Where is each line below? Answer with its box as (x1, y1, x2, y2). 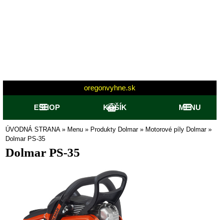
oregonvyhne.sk (83, 83, 136, 92)
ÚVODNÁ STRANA (5, 126, 60, 133)
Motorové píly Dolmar (145, 126, 206, 133)
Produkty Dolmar (90, 126, 138, 133)
